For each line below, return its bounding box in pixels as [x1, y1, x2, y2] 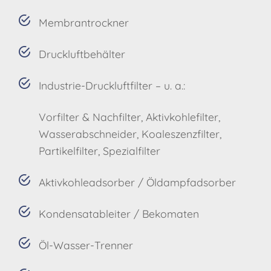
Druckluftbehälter [39, 47, 126, 60]
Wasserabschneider [39, 126, 137, 140]
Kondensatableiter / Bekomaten [39, 206, 200, 220]
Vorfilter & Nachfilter [39, 109, 142, 123]
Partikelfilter [39, 143, 99, 157]
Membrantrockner [39, 15, 129, 29]
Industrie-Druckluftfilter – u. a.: [39, 78, 186, 92]
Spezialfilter [103, 143, 161, 157]
